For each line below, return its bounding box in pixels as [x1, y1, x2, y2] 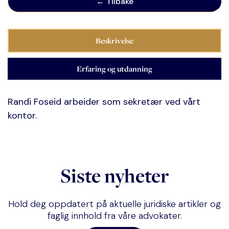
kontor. [8, 109, 37, 122]
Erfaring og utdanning [77, 63, 152, 74]
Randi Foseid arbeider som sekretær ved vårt [8, 96, 200, 108]
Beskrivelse [96, 35, 133, 46]
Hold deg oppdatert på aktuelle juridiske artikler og [8, 198, 221, 210]
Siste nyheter [60, 163, 169, 189]
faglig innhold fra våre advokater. [47, 210, 182, 222]
